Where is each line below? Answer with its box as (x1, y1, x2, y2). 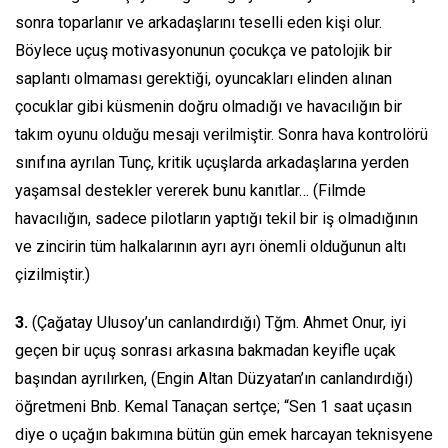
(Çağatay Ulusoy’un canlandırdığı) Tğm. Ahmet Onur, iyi (32, 313, 406, 332)
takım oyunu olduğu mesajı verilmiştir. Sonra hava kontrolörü (15, 125, 428, 144)
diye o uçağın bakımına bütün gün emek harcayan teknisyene (15, 425, 433, 444)
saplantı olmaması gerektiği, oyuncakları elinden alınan (15, 69, 392, 88)
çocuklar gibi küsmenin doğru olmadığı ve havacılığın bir (15, 97, 402, 116)
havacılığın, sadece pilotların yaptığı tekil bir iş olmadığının (15, 209, 418, 228)
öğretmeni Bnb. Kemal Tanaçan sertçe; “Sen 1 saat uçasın (15, 397, 412, 416)
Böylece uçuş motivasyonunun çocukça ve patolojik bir (15, 41, 392, 60)
